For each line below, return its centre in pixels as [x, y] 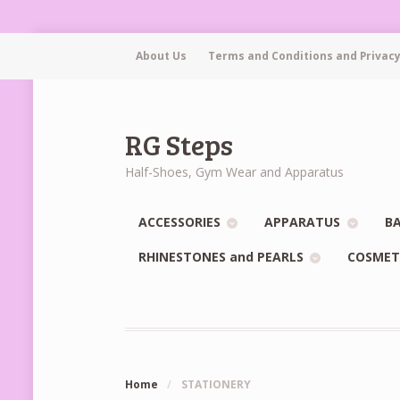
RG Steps [179, 144]
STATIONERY [216, 385]
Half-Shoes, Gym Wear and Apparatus [235, 171]
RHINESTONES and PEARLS [221, 256]
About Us [161, 56]
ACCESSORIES [180, 222]
